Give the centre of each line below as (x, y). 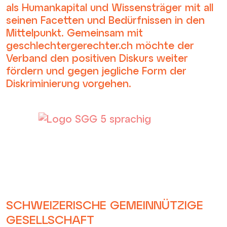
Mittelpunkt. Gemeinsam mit (74, 32)
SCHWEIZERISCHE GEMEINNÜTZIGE (105, 204)
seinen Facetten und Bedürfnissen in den (105, 20)
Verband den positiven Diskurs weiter (97, 58)
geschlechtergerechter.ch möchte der (100, 45)
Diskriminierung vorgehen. (69, 83)
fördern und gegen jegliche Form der (96, 70)
